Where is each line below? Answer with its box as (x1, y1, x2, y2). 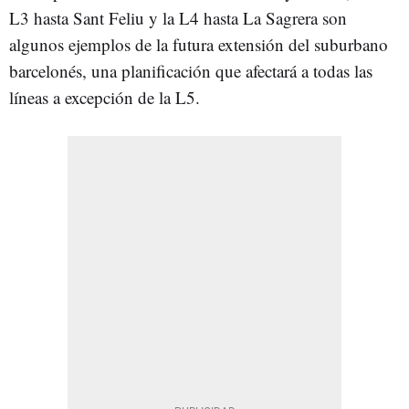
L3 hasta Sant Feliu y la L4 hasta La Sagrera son (9, 5, 347, 29)
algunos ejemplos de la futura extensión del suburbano (9, 32, 388, 56)
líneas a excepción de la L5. (9, 85, 200, 109)
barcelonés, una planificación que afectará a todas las (9, 58, 372, 82)
